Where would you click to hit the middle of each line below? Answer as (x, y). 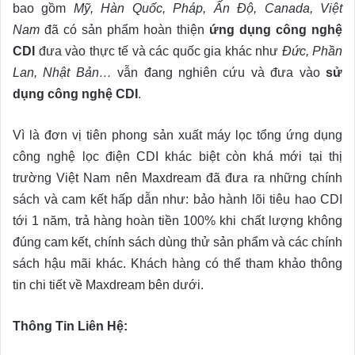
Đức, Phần (312, 51)
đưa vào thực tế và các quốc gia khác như (158, 51)
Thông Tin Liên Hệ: (70, 326)
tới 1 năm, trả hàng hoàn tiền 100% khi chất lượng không (177, 220)
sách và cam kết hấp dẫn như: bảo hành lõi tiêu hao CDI (177, 199)
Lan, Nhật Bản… (65, 72)
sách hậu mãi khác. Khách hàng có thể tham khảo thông (177, 263)
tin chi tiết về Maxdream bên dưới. (108, 284)
